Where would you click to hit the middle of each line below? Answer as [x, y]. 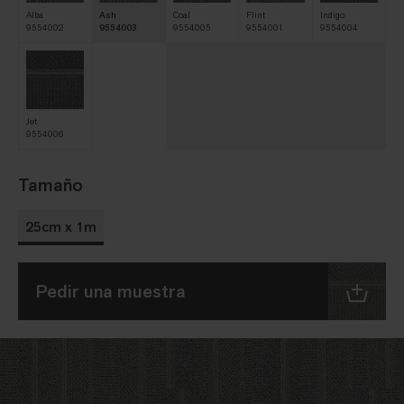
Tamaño [50, 184]
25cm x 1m [61, 226]
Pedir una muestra [111, 291]
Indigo [332, 15]
